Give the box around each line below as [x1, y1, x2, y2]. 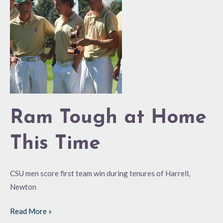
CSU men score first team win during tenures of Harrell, [10, 168, 190, 178]
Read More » [10, 207, 52, 216]
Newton [10, 182, 36, 191]
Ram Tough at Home [10, 108, 207, 128]
